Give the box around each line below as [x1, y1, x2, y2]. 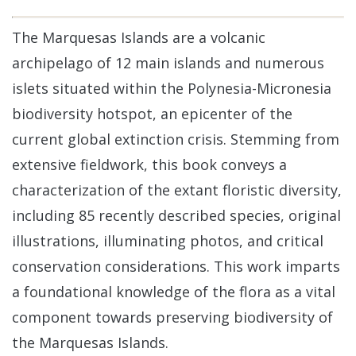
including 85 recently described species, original [12, 205, 341, 225]
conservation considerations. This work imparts [12, 256, 340, 276]
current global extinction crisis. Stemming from [12, 129, 339, 149]
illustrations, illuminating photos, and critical [12, 230, 323, 250]
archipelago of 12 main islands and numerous [12, 52, 324, 72]
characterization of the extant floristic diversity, [12, 180, 342, 199]
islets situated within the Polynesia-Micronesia [12, 78, 331, 98]
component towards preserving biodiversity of [12, 307, 333, 327]
